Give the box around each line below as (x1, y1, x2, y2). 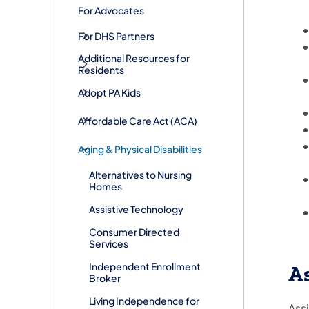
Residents (78, 63, 124, 77)
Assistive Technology (89, 202, 183, 215)
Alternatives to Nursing (89, 168, 192, 181)
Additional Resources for (78, 52, 190, 65)
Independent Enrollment (89, 259, 201, 272)
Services (89, 237, 128, 250)
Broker (89, 271, 121, 284)
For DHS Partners (78, 29, 154, 42)
